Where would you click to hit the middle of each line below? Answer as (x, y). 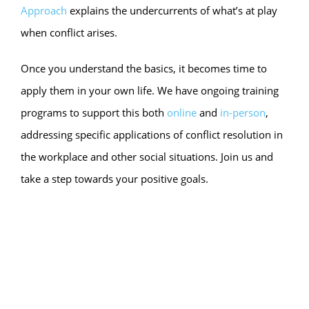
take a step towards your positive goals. (114, 179)
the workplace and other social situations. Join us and (147, 157)
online (182, 112)
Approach (44, 10)
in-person (243, 112)
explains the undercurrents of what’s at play (172, 10)
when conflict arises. (69, 32)
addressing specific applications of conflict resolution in (152, 134)
